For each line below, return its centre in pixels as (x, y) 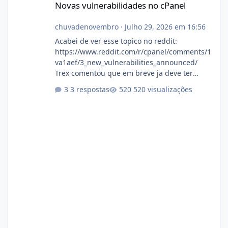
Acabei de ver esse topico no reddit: (116, 41)
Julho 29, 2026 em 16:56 (165, 27)
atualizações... (79, 84)
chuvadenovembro (87, 27)
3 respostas (90, 89)
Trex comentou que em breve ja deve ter (124, 73)
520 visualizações (163, 89)
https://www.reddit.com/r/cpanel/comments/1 (133, 52)
